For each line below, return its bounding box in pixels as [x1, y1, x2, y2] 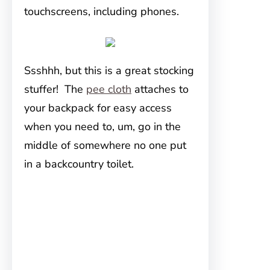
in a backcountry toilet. [24, 157, 134, 171]
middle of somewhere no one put [24, 138, 186, 152]
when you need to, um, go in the [24, 119, 181, 134]
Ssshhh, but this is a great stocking [24, 63, 194, 78]
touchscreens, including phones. [24, 4, 179, 19]
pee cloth [86, 82, 131, 96]
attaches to [131, 82, 189, 96]
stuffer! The [24, 82, 86, 96]
